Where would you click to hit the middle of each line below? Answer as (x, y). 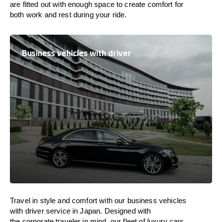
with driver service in (45, 211)
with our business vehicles (142, 200)
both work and (34, 15)
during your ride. (100, 15)
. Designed (119, 211)
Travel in (25, 200)
